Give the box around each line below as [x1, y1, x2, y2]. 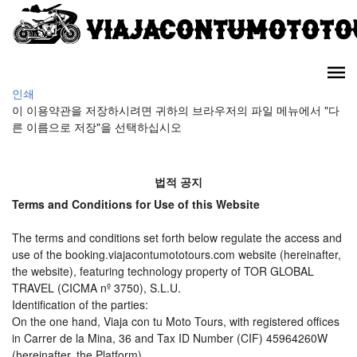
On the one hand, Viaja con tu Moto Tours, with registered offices [12, 313, 339, 330]
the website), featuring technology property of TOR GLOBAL [12, 263, 314, 280]
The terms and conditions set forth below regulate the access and [12, 229, 342, 246]
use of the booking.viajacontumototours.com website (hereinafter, [12, 246, 341, 263]
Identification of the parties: [12, 296, 148, 313]
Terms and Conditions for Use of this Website [12, 196, 260, 213]
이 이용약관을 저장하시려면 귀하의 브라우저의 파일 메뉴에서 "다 [12, 102, 339, 119]
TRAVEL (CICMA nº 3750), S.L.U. [12, 280, 181, 296]
